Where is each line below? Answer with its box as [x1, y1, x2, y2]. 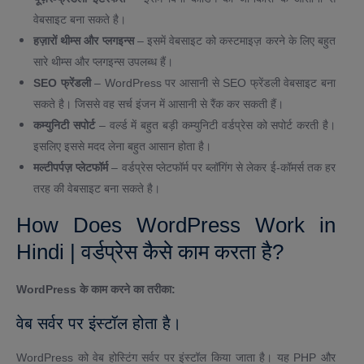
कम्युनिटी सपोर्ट [33, 119, 95, 132]
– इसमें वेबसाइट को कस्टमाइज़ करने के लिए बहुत [133, 34, 336, 48]
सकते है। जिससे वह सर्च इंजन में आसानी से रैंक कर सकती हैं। [33, 97, 284, 111]
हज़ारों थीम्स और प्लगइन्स [33, 34, 134, 48]
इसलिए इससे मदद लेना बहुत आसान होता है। [33, 140, 211, 154]
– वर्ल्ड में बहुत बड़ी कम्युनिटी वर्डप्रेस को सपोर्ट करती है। [94, 119, 336, 132]
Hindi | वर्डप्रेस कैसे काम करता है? [16, 240, 284, 265]
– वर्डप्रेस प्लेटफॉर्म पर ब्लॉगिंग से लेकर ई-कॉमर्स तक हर [108, 161, 336, 175]
